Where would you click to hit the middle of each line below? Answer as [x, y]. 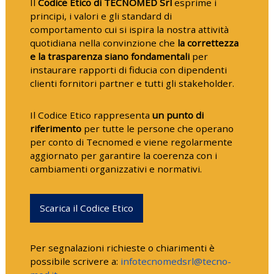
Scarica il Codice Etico [87, 208]
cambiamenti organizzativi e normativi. [116, 169]
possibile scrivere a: [75, 261]
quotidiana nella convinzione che [103, 43]
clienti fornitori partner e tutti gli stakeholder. [132, 83]
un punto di [178, 115]
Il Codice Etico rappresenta [91, 115]
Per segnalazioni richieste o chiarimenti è [122, 248]
